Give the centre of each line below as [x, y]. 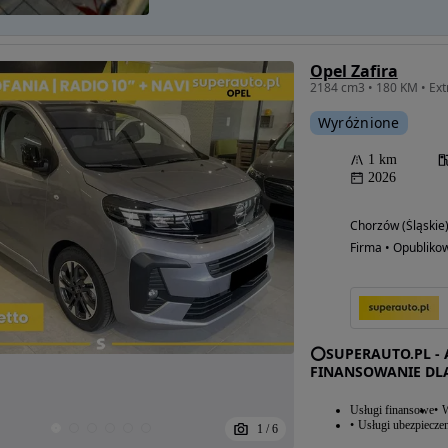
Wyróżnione [358, 123]
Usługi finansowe [391, 410]
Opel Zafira [353, 71]
